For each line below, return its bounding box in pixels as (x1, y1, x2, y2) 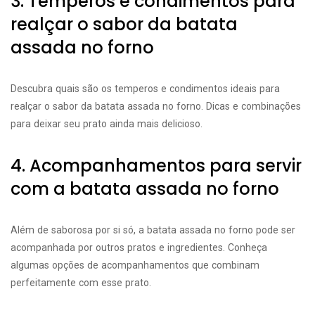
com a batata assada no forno (11, 177, 279, 200)
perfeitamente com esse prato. (11, 277, 151, 288)
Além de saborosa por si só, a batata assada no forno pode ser (11, 224, 295, 236)
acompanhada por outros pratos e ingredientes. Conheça (11, 242, 267, 253)
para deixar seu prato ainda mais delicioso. (11, 118, 202, 129)
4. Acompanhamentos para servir (11, 154, 302, 177)
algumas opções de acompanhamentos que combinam (11, 259, 259, 271)
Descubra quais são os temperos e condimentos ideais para (11, 83, 280, 94)
